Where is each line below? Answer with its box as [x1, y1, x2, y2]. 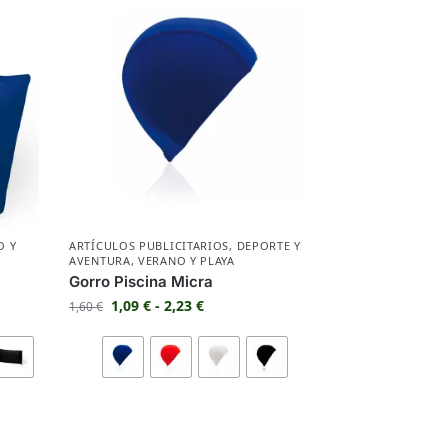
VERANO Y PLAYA [138, 253, 235, 269]
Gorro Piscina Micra [69, 272, 214, 292]
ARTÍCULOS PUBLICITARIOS [69, 238, 230, 254]
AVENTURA [69, 253, 131, 269]
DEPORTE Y [236, 238, 301, 254]
